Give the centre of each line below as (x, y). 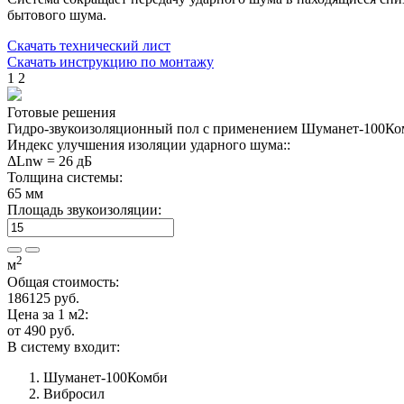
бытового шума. (57, 15)
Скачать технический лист (89, 46)
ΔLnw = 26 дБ (50, 161)
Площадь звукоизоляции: (84, 210)
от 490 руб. (41, 330)
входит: (97, 346)
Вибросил (74, 393)
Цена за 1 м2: (48, 314)
